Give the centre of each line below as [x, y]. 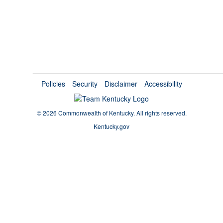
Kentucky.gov [111, 126]
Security [85, 84]
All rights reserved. [161, 113]
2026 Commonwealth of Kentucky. [89, 113]
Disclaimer [121, 84]
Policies [53, 84]
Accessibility [163, 84]
